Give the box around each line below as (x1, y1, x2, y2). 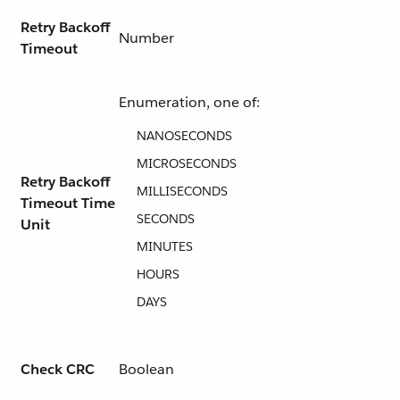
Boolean (119, 360, 174, 379)
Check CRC (21, 360, 95, 379)
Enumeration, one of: (119, 93, 260, 112)
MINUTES (137, 238, 193, 254)
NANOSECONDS (137, 128, 232, 144)
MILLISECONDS (137, 183, 228, 199)
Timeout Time (21, 194, 115, 212)
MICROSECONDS (137, 155, 237, 171)
